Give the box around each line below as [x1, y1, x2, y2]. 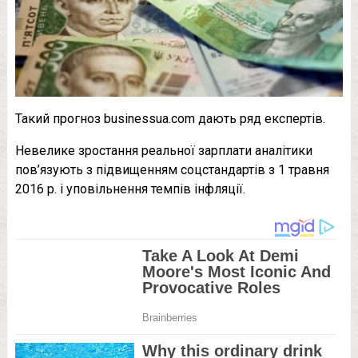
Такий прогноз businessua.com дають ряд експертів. [14, 111, 325, 127]
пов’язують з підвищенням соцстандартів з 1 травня [14, 162, 329, 178]
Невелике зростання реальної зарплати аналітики [14, 143, 312, 159]
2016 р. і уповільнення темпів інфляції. [14, 181, 245, 197]
